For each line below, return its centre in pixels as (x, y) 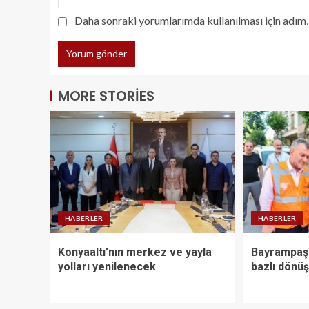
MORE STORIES (106, 96)
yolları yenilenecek (107, 266)
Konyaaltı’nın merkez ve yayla (135, 252)
